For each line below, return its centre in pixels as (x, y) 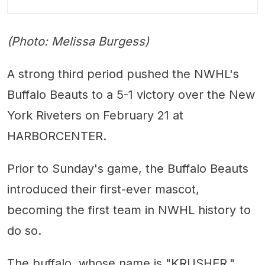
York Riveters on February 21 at (95, 115)
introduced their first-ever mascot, (103, 189)
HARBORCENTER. (57, 136)
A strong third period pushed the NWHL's (123, 74)
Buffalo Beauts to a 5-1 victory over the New (131, 95)
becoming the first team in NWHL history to (129, 210)
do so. (24, 231)
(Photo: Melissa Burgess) (78, 41)
